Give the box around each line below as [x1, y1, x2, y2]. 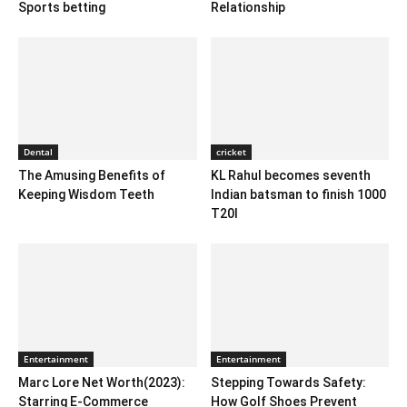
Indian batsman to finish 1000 [210, 187, 386, 203]
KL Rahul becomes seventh [210, 168, 371, 184]
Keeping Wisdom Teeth [18, 187, 154, 203]
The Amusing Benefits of [18, 168, 165, 184]
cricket [215, 145, 246, 159]
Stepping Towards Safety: [210, 374, 366, 390]
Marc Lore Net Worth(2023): [18, 374, 185, 390]
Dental [24, 145, 53, 159]
